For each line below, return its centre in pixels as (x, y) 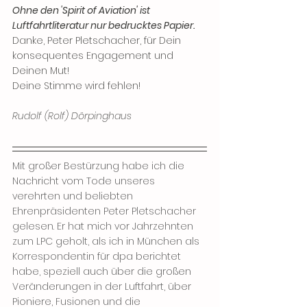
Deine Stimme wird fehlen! (76, 86)
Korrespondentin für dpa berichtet (98, 256)
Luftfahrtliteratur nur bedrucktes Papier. (103, 25)
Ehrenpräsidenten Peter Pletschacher (106, 211)
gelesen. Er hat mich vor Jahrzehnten (104, 226)
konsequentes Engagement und (94, 56)
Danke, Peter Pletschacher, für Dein (98, 40)
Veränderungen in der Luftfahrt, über (103, 286)
